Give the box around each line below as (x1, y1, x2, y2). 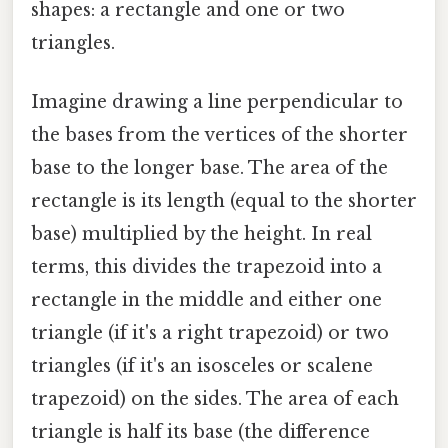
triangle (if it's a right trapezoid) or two (31, 322, 389, 345)
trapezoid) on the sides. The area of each (31, 388, 399, 411)
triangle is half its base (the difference (31, 421, 370, 444)
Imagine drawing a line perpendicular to (31, 91, 403, 114)
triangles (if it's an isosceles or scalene (31, 355, 373, 378)
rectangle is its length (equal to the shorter (31, 190, 417, 213)
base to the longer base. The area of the (31, 157, 388, 180)
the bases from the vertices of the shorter (31, 124, 408, 147)
